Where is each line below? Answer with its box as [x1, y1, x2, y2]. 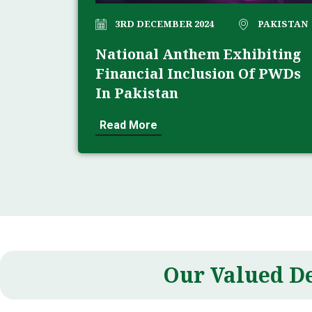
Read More [100, 118, 157, 132]
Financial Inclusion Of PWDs [95, 64, 301, 84]
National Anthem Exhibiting [95, 45, 302, 64]
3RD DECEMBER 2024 [115, 17, 214, 31]
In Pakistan [95, 84, 178, 103]
